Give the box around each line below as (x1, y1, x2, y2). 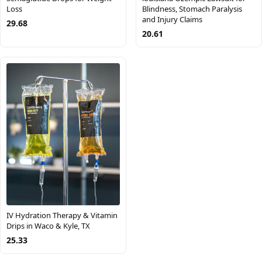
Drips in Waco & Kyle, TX (6, 220, 90, 231)
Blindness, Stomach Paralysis (142, 4, 242, 15)
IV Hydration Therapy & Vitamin (6, 209, 118, 220)
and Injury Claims (142, 14, 202, 25)
